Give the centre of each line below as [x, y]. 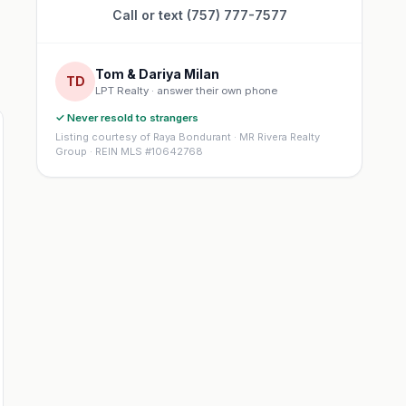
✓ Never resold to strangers [127, 118]
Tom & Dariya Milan [157, 73]
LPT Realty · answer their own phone [186, 90]
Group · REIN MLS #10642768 [129, 151]
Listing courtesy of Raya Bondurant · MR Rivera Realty [188, 137]
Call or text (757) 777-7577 [199, 15]
